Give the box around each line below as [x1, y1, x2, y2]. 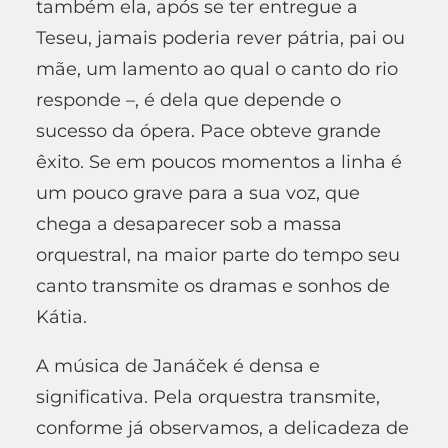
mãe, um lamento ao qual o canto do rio [36, 57, 398, 80]
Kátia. [36, 305, 87, 328]
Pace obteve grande [200, 119, 381, 142]
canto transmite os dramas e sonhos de [36, 274, 390, 297]
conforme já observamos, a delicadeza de [36, 416, 409, 439]
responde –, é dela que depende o [36, 88, 341, 111]
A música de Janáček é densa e [36, 354, 320, 377]
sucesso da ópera [36, 119, 191, 142]
